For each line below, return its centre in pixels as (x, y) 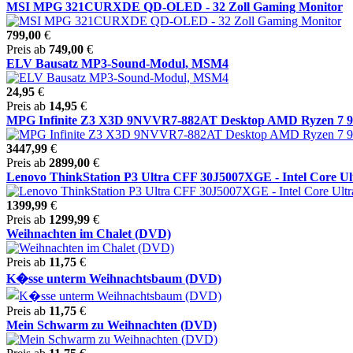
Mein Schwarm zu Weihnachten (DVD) (111, 325)
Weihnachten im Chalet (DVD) (89, 233)
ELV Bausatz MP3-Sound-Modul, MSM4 (117, 63)
